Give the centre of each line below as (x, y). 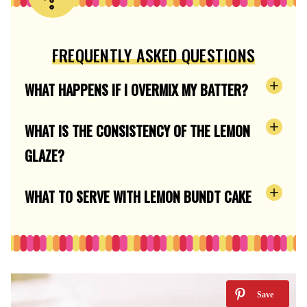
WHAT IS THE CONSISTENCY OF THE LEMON (137, 131)
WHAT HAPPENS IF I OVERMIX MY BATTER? (136, 89)
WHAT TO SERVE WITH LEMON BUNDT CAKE (138, 196)
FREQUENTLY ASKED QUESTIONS (153, 54)
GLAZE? (45, 155)
